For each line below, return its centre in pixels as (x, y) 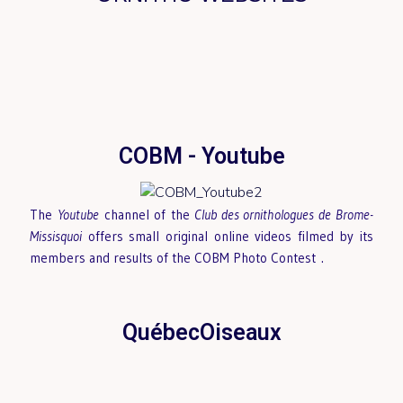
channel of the (147, 215)
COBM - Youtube (201, 157)
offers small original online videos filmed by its (228, 237)
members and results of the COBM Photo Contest (173, 258)
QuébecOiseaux (201, 333)
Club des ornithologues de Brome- (284, 215)
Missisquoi (56, 237)
